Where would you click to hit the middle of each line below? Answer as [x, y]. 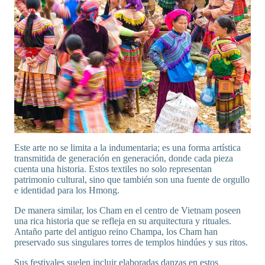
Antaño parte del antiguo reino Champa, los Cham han [116, 231]
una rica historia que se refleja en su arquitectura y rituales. [123, 221]
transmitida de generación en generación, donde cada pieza [124, 158]
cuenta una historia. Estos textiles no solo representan [113, 169]
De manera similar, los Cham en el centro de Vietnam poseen [127, 210]
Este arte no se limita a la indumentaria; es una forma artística [127, 147]
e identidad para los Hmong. [67, 190]
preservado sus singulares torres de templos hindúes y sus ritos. [131, 242]
